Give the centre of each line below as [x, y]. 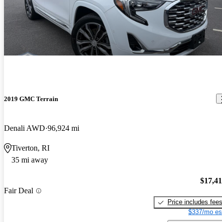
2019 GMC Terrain [31, 99]
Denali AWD [25, 128]
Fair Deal [19, 191]
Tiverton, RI [30, 148]
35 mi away [30, 160]
